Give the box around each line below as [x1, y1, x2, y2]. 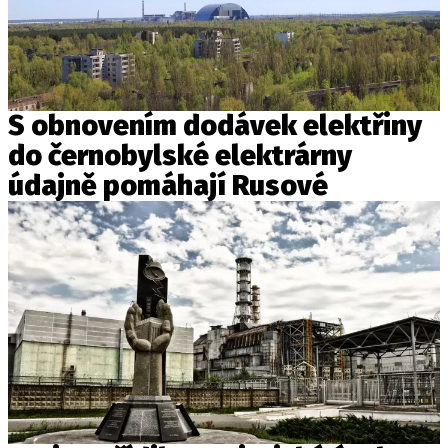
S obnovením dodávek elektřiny [8, 109, 422, 143]
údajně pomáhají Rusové [8, 169, 328, 203]
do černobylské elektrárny [8, 139, 352, 173]
